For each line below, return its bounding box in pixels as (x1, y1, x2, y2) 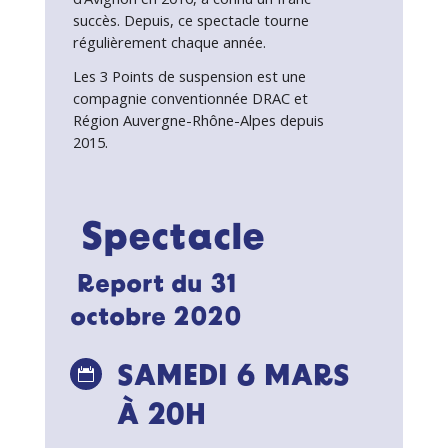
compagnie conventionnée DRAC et (72, 88, 308, 108)
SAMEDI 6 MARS (116, 362, 350, 393)
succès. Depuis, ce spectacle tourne (72, 10, 309, 30)
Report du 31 (69, 272, 236, 299)
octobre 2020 (69, 305, 242, 332)
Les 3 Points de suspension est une (72, 66, 306, 86)
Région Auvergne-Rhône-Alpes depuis (72, 110, 324, 130)
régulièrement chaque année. (72, 32, 266, 52)
